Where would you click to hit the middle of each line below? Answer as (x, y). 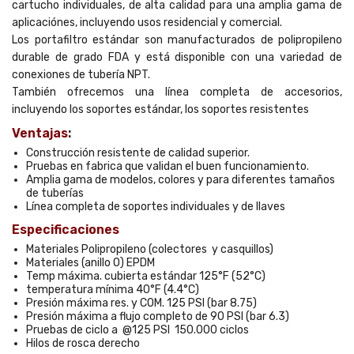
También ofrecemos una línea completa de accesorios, (177, 92)
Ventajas (40, 133)
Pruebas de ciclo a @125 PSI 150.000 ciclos (137, 330)
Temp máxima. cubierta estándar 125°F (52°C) (146, 276)
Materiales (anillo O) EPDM (90, 263)
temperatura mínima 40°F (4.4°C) (113, 290)
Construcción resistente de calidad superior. (138, 153)
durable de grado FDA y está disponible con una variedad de (177, 57)
